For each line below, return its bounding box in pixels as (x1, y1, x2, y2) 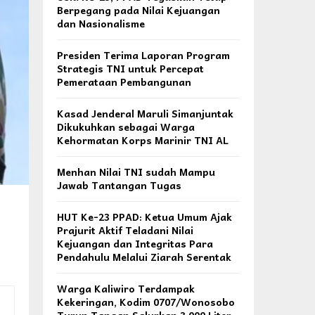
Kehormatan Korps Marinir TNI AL (57, 132, 229, 148)
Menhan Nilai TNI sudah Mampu (57, 164, 215, 179)
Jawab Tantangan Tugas (57, 177, 181, 193)
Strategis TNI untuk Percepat (57, 60, 204, 76)
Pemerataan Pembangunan (57, 74, 191, 89)
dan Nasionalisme (57, 15, 145, 31)
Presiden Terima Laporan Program (57, 47, 230, 63)
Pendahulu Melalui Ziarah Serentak (57, 249, 231, 264)
